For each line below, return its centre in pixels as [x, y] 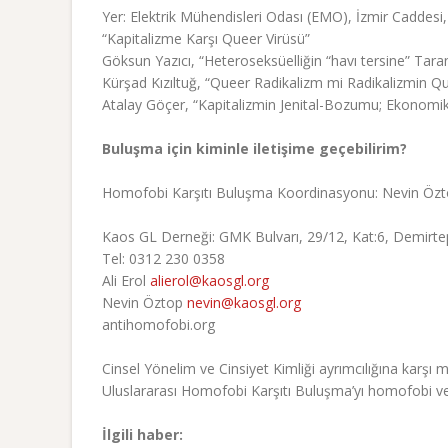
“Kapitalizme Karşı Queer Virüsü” [206, 39]
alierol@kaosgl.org [209, 281]
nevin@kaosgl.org [244, 303]
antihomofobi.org [158, 325]
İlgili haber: [142, 435]
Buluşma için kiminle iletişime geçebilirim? [254, 149]
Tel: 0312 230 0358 [163, 259]
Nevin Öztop [144, 303]
